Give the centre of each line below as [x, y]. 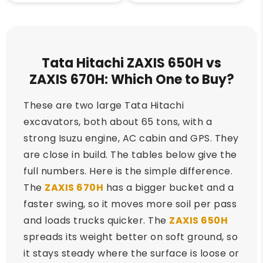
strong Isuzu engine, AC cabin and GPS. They [131, 138]
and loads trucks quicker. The [96, 220]
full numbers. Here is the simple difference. [128, 171]
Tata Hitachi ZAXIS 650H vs [131, 63]
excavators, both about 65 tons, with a [118, 122]
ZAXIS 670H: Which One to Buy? [131, 80]
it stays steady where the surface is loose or [131, 253]
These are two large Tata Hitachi [104, 105]
